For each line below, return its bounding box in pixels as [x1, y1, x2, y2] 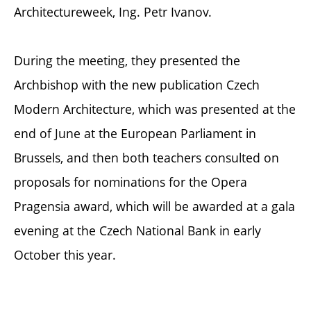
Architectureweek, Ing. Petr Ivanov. [14, 3, 212, 21]
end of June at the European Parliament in [14, 125, 256, 142]
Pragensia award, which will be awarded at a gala [14, 198, 295, 215]
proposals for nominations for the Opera [14, 174, 247, 191]
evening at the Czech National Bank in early [14, 222, 261, 239]
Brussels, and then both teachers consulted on [14, 149, 279, 167]
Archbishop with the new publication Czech [14, 76, 260, 94]
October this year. [14, 246, 116, 264]
